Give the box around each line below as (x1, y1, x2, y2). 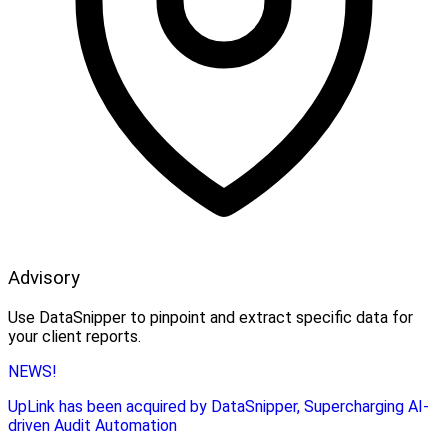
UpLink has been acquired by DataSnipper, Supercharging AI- (8, 396, 429, 416)
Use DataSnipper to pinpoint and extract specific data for (8, 307, 413, 327)
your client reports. (8, 326, 141, 346)
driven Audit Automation (8, 415, 177, 435)
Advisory (8, 266, 80, 289)
